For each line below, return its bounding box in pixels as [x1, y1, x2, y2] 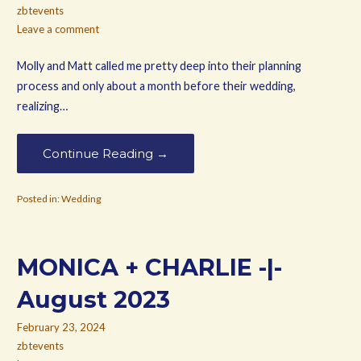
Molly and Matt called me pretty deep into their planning [16, 59, 301, 73]
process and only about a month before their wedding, [16, 79, 296, 93]
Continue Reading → [42, 145, 168, 161]
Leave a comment [16, 22, 99, 35]
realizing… [16, 99, 68, 114]
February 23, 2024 [16, 320, 106, 334]
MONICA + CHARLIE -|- [16, 252, 282, 281]
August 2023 [16, 284, 170, 313]
